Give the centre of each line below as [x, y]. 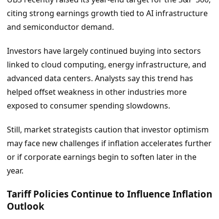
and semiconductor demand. [60, 27]
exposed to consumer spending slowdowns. [88, 106]
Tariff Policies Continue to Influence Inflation [109, 194]
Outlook [26, 206]
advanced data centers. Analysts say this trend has [100, 78]
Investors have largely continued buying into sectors [104, 51]
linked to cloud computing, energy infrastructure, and [107, 65]
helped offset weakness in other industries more [97, 92]
